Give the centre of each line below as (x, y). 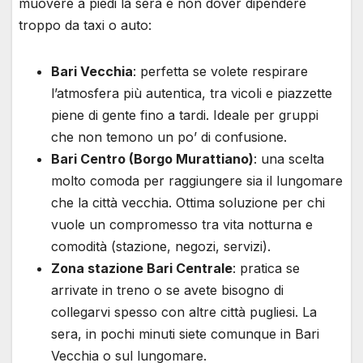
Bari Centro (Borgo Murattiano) (152, 159)
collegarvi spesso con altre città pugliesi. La (184, 312)
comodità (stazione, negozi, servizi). (161, 247)
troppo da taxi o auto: (85, 26)
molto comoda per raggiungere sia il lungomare (197, 181)
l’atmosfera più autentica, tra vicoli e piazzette (192, 94)
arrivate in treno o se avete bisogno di (167, 290)
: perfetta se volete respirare (220, 72)
